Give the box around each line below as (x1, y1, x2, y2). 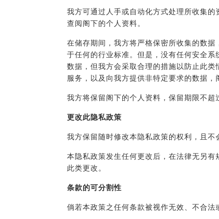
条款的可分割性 (67, 183, 122, 192)
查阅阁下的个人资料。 (67, 19, 145, 28)
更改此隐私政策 (67, 113, 122, 122)
